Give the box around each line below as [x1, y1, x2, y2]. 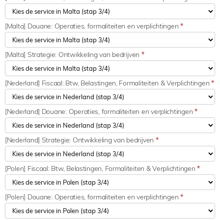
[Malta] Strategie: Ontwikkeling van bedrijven [5, 50, 141, 59]
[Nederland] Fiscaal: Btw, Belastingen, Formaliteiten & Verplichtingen [5, 78, 212, 87]
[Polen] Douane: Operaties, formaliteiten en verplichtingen [5, 192, 181, 201]
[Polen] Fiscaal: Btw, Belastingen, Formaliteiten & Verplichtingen [5, 164, 197, 173]
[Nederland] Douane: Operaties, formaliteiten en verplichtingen [5, 107, 194, 116]
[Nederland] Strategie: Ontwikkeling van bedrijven [5, 135, 156, 144]
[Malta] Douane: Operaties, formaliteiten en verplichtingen [5, 21, 181, 30]
